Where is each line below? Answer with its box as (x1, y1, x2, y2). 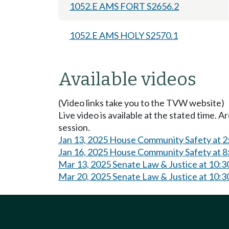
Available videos (58, 68, 196, 90)
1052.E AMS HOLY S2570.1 (70, 29, 178, 41)
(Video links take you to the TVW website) (58, 97, 224, 108)
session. (58, 121, 90, 133)
